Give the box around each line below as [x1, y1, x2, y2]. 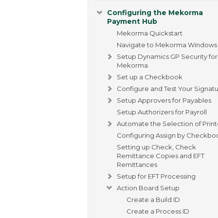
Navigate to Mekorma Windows [117, 40, 217, 49]
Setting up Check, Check [117, 143, 196, 151]
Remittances [117, 160, 157, 168]
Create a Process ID [127, 207, 189, 215]
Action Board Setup [117, 183, 180, 192]
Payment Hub [107, 17, 157, 26]
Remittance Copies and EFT [117, 151, 204, 160]
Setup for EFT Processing [117, 172, 196, 180]
